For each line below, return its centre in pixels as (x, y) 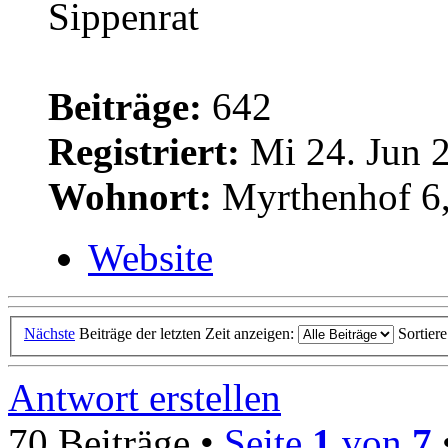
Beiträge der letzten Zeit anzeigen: (188, 333)
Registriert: (144, 152)
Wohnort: (130, 197)
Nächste (49, 333)
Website (150, 258)
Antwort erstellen (144, 397)
